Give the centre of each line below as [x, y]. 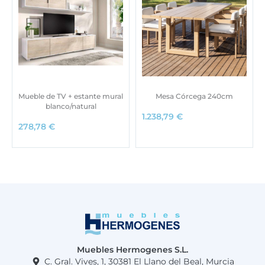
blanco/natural [71, 106]
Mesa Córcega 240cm [194, 96]
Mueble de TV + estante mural [71, 96]
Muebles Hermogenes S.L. [132, 250]
